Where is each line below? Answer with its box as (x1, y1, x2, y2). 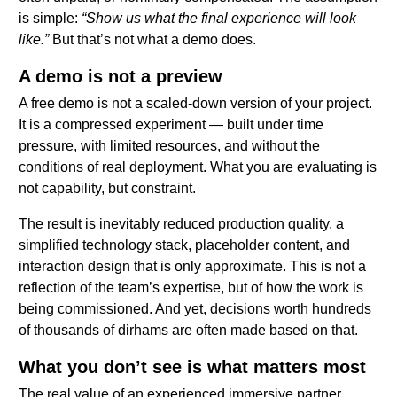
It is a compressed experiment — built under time (19, 117, 323, 133)
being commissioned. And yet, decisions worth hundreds (19, 301, 371, 317)
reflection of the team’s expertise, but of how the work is (19, 280, 363, 296)
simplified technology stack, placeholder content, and (19, 237, 350, 253)
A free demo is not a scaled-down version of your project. (19, 96, 372, 112)
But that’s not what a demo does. (49, 32, 256, 48)
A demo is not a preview (19, 66, 222, 87)
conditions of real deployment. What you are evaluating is (19, 160, 377, 175)
